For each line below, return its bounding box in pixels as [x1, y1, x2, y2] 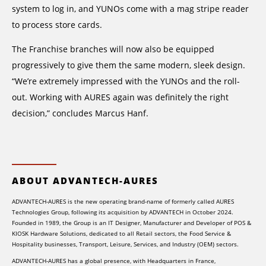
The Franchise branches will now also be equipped [12, 43, 214, 55]
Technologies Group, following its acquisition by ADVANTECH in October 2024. [12, 208, 233, 217]
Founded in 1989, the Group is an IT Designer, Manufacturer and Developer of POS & [12, 218, 251, 227]
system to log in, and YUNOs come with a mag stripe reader [12, 2, 249, 14]
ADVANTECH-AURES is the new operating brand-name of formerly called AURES [12, 197, 234, 206]
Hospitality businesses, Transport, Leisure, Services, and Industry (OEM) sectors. [12, 240, 239, 249]
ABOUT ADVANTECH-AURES [12, 174, 159, 186]
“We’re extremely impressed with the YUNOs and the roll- [12, 75, 240, 87]
